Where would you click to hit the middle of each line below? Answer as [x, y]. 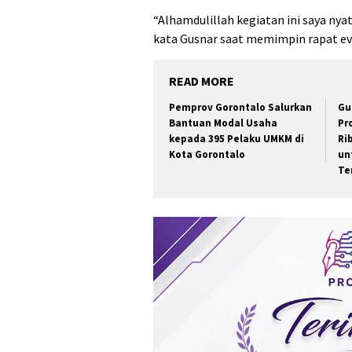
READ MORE [202, 81]
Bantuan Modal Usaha [223, 123]
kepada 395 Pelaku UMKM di [236, 139]
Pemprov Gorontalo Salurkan [240, 108]
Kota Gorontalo [207, 155]
